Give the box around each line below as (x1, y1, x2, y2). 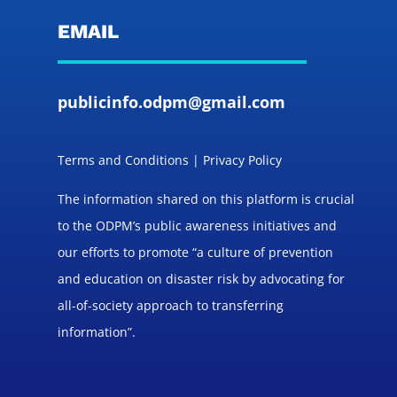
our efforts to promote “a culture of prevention (57, 244, 333, 261)
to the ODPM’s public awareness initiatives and (57, 217, 337, 234)
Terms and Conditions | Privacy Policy (57, 152, 282, 168)
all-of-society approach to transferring (57, 297, 284, 314)
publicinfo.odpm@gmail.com (57, 90, 285, 113)
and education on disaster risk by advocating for (57, 270, 345, 287)
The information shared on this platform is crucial (57, 191, 354, 207)
